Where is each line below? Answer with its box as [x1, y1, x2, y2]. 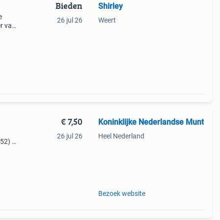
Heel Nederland [98, 132, 144, 140]
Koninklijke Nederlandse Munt [98, 117, 204, 127]
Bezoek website [98, 190, 145, 197]
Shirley [98, 1, 123, 11]
